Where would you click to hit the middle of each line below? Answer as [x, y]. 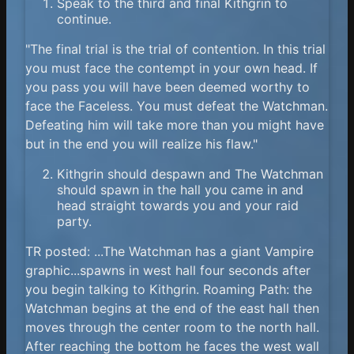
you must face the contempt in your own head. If [171, 68]
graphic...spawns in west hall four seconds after [168, 270]
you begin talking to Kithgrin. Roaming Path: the [169, 289]
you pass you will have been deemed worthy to [168, 87]
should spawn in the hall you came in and [180, 189]
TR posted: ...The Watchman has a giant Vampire [169, 251]
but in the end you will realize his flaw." [141, 143]
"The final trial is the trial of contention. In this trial [175, 49]
